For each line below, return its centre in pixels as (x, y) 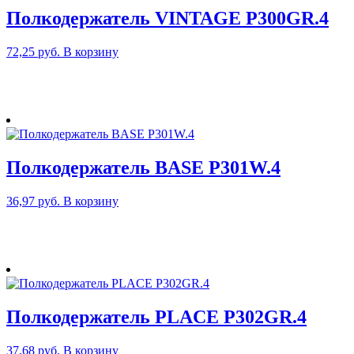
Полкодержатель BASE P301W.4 (143, 168)
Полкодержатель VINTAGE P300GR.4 (168, 19)
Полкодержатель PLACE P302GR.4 (156, 317)
